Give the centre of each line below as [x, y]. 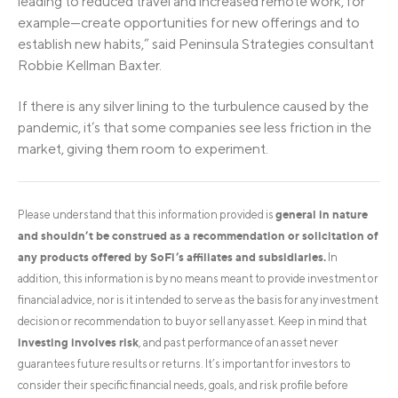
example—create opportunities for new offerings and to [189, 22]
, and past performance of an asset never [239, 343]
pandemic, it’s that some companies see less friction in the [195, 128]
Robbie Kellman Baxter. [90, 65]
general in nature [322, 215]
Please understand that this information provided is [147, 215]
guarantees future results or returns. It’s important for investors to [184, 364]
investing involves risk [78, 342]
